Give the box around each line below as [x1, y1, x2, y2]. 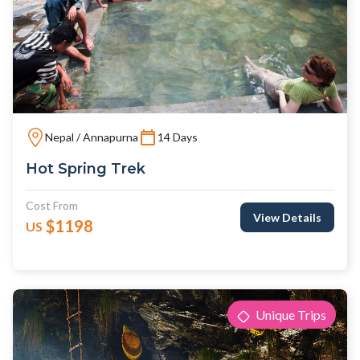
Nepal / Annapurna [45, 129, 138, 144]
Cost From [26, 198, 78, 213]
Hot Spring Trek [26, 160, 145, 178]
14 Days [157, 129, 198, 144]
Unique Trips [253, 306, 326, 322]
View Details [253, 211, 321, 225]
